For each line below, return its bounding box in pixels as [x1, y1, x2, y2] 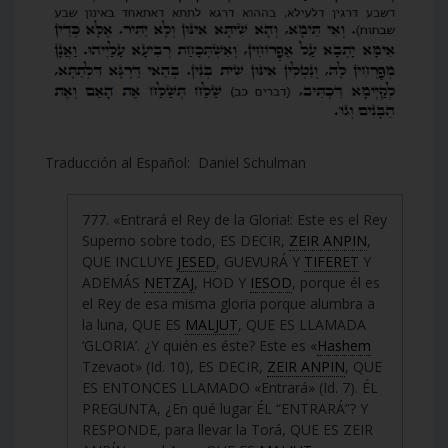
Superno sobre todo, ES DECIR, [82, 230, 289, 250]
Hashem [317, 335, 371, 355]
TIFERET [304, 251, 359, 271]
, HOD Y [194, 272, 250, 292]
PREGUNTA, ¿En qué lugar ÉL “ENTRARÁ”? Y [82, 398, 368, 418]
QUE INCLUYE [82, 251, 177, 271]
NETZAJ [144, 272, 194, 292]
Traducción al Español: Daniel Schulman [45, 152, 306, 172]
